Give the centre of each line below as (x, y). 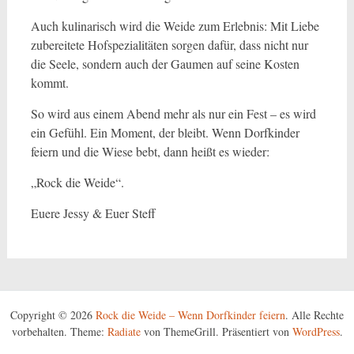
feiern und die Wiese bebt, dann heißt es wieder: (150, 151)
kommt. (49, 83)
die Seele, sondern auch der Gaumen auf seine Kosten (165, 64)
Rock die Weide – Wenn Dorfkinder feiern (190, 315)
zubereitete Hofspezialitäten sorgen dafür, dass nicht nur (169, 45)
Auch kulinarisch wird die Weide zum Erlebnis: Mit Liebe (175, 26)
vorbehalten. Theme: (59, 331)
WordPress (316, 331)
